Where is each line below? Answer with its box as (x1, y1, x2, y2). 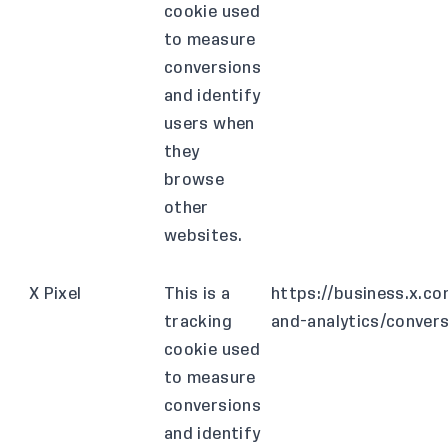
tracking (164, 314, 232, 330)
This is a (164, 286, 231, 302)
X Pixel (29, 286, 82, 302)
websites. (164, 228, 243, 244)
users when (164, 116, 255, 132)
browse (164, 172, 225, 188)
